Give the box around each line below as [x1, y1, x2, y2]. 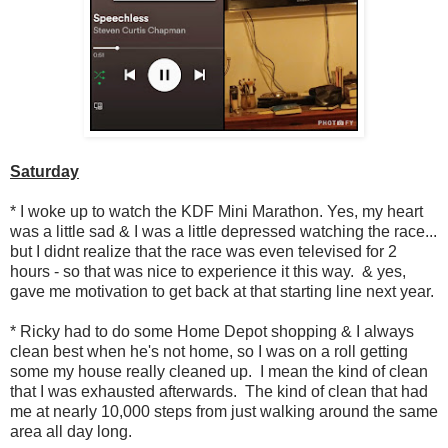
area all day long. [10, 423, 136, 441]
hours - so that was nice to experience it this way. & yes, [10, 263, 406, 281]
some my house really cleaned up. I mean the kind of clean [10, 363, 428, 381]
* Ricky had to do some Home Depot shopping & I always [10, 323, 414, 341]
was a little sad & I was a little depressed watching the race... [10, 223, 437, 241]
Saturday [10, 163, 79, 181]
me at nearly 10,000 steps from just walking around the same [10, 403, 438, 421]
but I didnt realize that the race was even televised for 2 [10, 243, 397, 261]
